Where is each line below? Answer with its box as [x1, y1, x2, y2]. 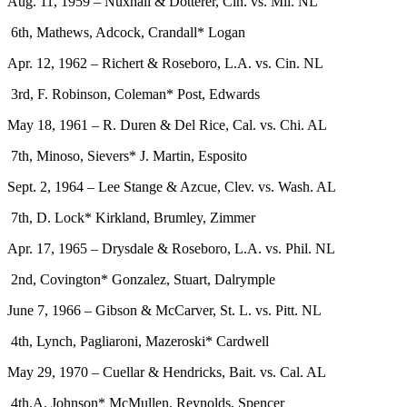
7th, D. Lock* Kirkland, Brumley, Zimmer [11, 209, 255, 225]
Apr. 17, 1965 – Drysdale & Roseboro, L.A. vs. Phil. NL [7, 240, 335, 256]
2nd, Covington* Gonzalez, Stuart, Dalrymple [11, 271, 275, 287]
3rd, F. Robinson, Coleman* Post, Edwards [11, 85, 260, 102]
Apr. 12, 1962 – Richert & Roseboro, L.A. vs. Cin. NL [7, 55, 323, 71]
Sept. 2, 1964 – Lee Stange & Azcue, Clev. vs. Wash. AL [7, 178, 336, 194]
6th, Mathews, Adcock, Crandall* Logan [11, 24, 245, 40]
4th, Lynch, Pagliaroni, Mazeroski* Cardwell [11, 333, 269, 349]
